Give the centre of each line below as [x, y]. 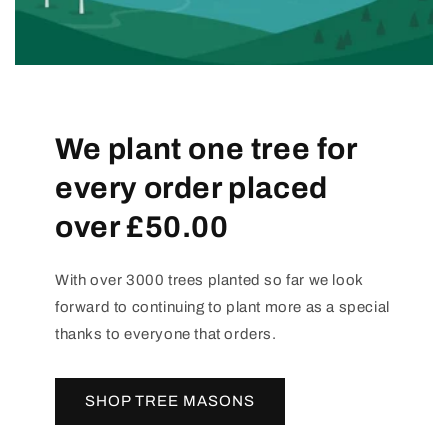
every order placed [191, 187]
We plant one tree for [206, 148]
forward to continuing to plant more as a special [222, 306]
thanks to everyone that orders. [166, 333]
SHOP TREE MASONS [170, 401]
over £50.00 [142, 226]
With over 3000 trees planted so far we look [209, 279]
